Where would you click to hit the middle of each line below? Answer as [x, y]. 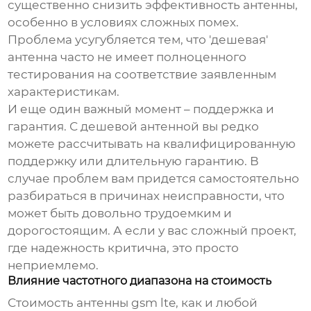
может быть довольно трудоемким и [120, 213]
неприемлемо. [53, 266]
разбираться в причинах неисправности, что [146, 196]
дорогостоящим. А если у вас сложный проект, [152, 231]
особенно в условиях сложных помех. [124, 23]
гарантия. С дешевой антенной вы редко [134, 127]
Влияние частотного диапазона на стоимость [140, 281]
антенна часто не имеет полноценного [127, 57]
